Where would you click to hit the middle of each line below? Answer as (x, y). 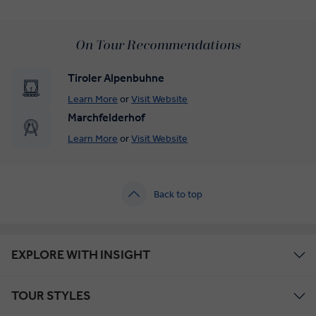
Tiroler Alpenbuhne (116, 78)
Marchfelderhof (106, 117)
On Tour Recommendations (158, 46)
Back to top (178, 194)
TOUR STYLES (51, 296)
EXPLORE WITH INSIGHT (81, 255)
